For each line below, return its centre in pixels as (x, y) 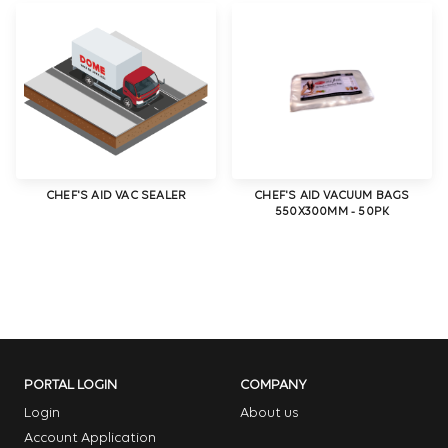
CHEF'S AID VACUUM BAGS (332, 196)
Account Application (90, 438)
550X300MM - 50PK (332, 212)
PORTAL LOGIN (70, 385)
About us (269, 413)
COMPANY (273, 385)
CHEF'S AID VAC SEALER (116, 196)
